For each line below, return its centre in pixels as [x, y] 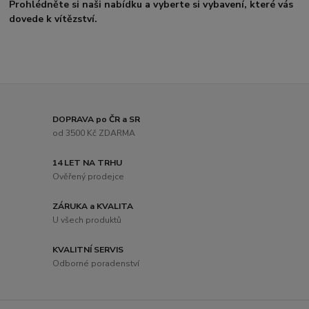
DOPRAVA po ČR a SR [97, 120]
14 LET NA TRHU [88, 163]
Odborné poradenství [96, 263]
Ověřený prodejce [89, 176]
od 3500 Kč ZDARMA [94, 133]
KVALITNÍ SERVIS [88, 250]
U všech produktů [87, 220]
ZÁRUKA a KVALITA [93, 207]
